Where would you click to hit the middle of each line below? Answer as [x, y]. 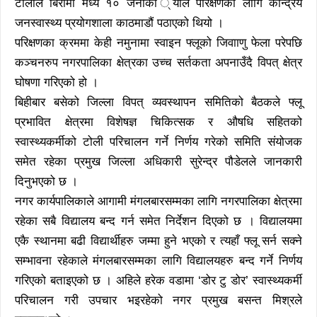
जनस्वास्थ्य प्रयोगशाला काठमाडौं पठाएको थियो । [119, 23]
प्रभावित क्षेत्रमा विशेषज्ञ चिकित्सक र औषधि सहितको [158, 122]
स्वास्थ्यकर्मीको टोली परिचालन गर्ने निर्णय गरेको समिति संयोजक [158, 142]
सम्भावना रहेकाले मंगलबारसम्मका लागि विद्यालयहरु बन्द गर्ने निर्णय [158, 261]
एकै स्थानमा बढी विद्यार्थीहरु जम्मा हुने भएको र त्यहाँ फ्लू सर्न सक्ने [158, 241]
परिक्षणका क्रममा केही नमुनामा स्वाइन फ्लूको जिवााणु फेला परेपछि [158, 43]
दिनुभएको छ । [46, 181]
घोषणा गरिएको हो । [57, 82]
